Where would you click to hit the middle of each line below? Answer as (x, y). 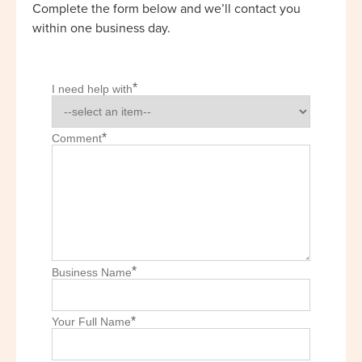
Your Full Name (91, 322)
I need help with (92, 88)
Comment (77, 139)
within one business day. (101, 27)
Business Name (92, 272)
